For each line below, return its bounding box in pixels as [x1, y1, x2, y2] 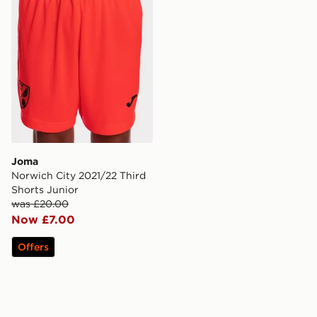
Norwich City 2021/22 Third [11, 169, 146, 183]
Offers [18, 241, 49, 254]
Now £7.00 [11, 212, 75, 227]
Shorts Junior [11, 183, 79, 197]
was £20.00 [11, 197, 69, 211]
